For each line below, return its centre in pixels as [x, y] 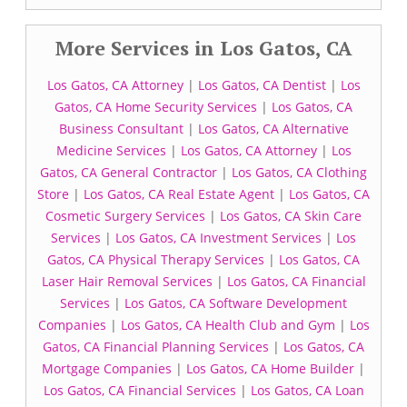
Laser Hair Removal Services [127, 281]
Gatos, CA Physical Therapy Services [156, 259]
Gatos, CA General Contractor [129, 172]
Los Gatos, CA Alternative [273, 129]
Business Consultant [121, 129]
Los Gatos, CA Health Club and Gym [228, 325]
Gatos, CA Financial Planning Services [156, 347]
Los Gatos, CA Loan [307, 390]
